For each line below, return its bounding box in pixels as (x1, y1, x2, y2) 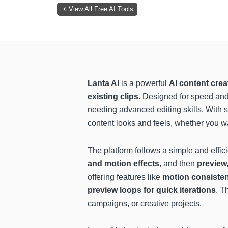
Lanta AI (88, 78, 119, 88)
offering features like (88, 172, 162, 181)
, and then (159, 159, 197, 168)
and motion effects (88, 159, 159, 168)
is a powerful (119, 78, 169, 88)
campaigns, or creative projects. (88, 198, 202, 208)
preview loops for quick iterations (88, 185, 216, 194)
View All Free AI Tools (69, 5, 133, 13)
